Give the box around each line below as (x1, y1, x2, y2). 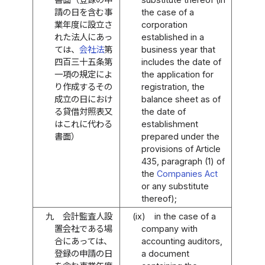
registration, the (141, 81, 205, 92)
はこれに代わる (54, 118, 112, 129)
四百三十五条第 (54, 56, 112, 67)
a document (141, 248, 189, 258)
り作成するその (54, 81, 112, 92)
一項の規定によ (54, 69, 112, 79)
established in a (141, 31, 204, 42)
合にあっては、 (54, 235, 112, 246)
